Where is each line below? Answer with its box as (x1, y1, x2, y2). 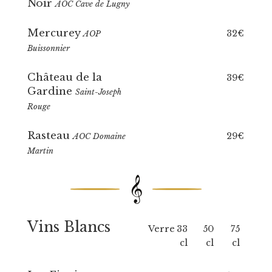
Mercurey (27, 27, 83, 39)
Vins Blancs (27, 219, 110, 236)
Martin (27, 146, 53, 155)
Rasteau (27, 129, 73, 142)
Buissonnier (27, 44, 70, 53)
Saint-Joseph (75, 87, 121, 97)
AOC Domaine (72, 132, 126, 141)
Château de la (27, 71, 102, 84)
